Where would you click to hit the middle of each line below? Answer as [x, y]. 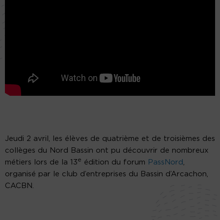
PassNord [165, 162]
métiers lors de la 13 [41, 162]
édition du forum [115, 162]
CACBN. [19, 186]
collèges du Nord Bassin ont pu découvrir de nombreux [107, 150]
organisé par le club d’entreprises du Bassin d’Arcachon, [107, 174]
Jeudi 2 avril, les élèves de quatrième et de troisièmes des [110, 138]
